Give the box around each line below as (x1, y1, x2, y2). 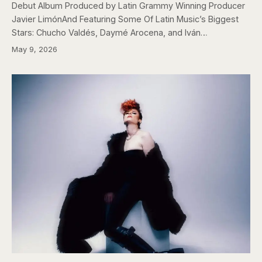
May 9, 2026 (12, 44, 57, 54)
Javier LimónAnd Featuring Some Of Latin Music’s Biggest (12, 13, 239, 24)
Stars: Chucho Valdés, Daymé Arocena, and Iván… (12, 27, 208, 37)
